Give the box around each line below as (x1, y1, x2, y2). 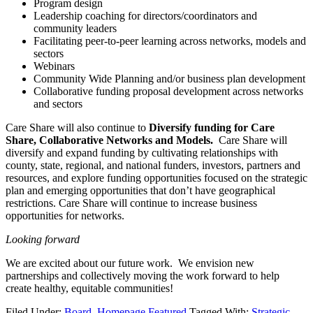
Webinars (34, 60, 75, 73)
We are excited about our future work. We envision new (6, 257, 254, 270)
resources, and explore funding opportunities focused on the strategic (6, 172, 307, 184)
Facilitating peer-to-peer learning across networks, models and (34, 35, 306, 48)
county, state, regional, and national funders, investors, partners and (6, 159, 300, 172)
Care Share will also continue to (6, 122, 146, 134)
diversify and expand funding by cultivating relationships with (6, 147, 278, 159)
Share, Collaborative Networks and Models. (6, 134, 219, 147)
